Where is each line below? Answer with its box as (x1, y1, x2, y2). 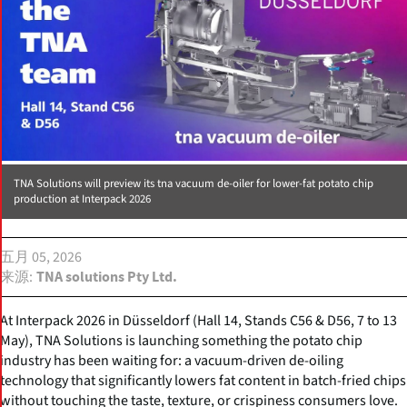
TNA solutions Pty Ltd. (36, 269, 177, 284)
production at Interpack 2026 (14, 190, 151, 207)
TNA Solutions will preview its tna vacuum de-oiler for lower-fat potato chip (14, 174, 373, 192)
